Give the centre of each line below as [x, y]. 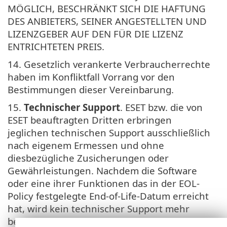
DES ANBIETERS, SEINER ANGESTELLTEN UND [107, 21]
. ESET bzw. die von [161, 107]
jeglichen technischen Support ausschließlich [109, 132]
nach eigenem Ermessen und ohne [86, 145]
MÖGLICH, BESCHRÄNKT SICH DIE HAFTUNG [107, 8]
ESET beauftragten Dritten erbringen [90, 120]
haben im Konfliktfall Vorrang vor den [91, 77]
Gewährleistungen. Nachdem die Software [102, 170]
